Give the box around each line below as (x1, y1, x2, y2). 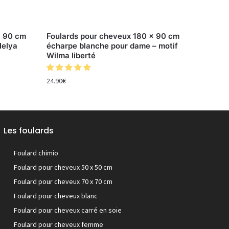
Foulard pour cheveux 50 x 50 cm (14, 163, 112, 172)
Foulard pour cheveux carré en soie (14, 205, 122, 215)
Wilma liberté (46, 51, 96, 61)
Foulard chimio (14, 148, 58, 158)
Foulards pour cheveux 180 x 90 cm (46, 31, 179, 41)
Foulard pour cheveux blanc (14, 191, 98, 201)
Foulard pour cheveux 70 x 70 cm (14, 177, 112, 187)
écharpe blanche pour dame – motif (46, 41, 178, 51)
